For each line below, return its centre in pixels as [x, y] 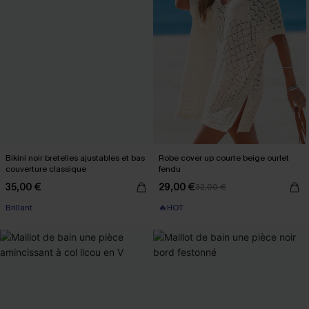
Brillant [19, 208]
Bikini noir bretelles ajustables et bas [75, 158]
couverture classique [46, 169]
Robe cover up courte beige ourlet [224, 158]
